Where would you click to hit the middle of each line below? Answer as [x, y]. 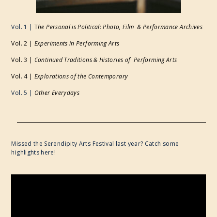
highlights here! [34, 153]
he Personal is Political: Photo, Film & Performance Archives [120, 27]
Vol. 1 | [23, 27]
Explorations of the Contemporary [81, 77]
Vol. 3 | [22, 60]
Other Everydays [57, 93]
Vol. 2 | [22, 44]
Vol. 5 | [23, 93]
